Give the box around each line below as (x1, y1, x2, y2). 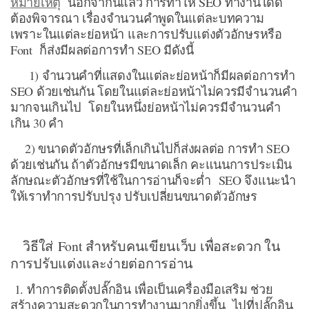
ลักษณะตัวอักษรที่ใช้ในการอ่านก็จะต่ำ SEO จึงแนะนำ (10, 171, 296, 188)
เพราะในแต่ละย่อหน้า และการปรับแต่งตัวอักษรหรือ (10, 25, 282, 42)
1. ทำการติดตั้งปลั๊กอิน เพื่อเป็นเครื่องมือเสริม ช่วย (10, 281, 273, 298)
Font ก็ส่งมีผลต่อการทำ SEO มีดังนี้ (10, 41, 194, 58)
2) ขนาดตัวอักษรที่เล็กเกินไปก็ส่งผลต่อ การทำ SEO (10, 139, 290, 157)
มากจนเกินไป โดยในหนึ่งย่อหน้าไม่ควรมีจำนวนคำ (10, 98, 281, 115)
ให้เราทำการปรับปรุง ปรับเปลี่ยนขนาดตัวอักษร (10, 187, 257, 204)
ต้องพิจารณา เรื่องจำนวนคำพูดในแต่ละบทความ (10, 9, 265, 26)
